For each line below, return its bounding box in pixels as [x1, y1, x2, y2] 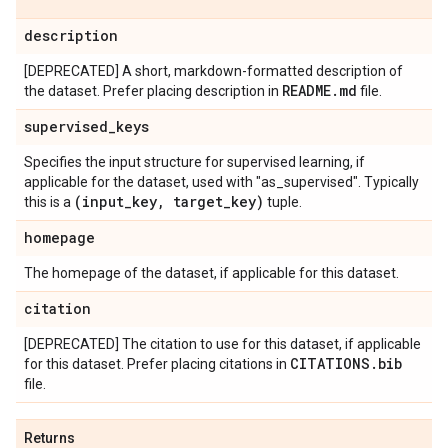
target [165, 192, 223, 211]
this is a [24, 194, 74, 210]
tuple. [264, 194, 302, 210]
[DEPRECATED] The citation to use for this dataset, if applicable [24, 336, 421, 352]
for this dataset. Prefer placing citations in [24, 356, 290, 372]
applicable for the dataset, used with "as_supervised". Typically [24, 174, 419, 190]
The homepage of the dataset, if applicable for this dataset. [24, 265, 399, 281]
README [282, 81, 331, 100]
